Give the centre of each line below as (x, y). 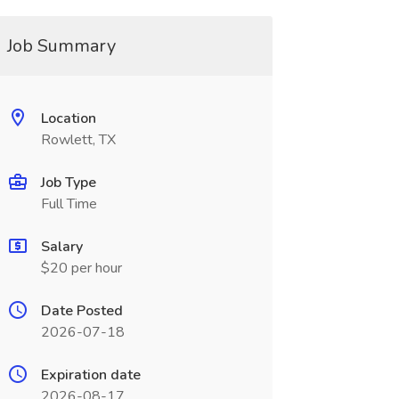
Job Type (68, 183)
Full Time (69, 204)
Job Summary (61, 46)
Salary (61, 247)
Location (68, 118)
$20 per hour (81, 268)
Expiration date (90, 375)
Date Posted (81, 311)
